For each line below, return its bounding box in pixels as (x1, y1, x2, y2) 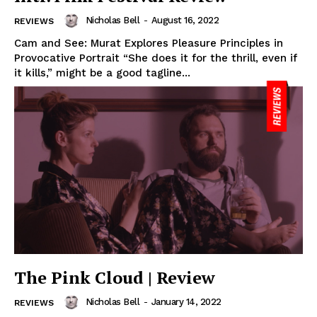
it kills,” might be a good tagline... (14, 67, 190, 80)
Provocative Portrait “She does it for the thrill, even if (14, 52, 297, 65)
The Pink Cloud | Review (14, 265, 215, 289)
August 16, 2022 (151, 15, 219, 26)
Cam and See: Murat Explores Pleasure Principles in (14, 37, 283, 50)
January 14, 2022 (151, 296, 221, 308)
